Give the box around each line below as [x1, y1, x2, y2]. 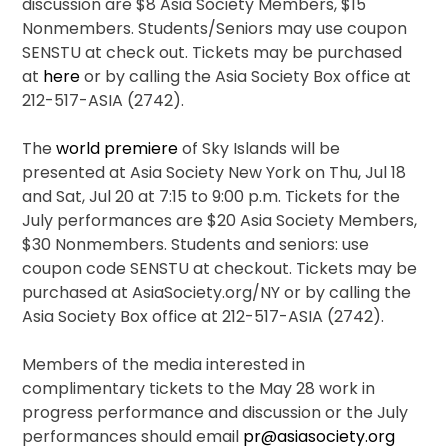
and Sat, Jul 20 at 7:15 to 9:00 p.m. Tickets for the [22, 185, 401, 209]
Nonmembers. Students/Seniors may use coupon [22, 17, 408, 41]
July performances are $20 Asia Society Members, [22, 209, 418, 233]
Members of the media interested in [22, 353, 306, 377]
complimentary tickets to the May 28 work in [22, 377, 376, 401]
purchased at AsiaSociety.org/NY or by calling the [22, 281, 412, 305]
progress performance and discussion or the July [22, 401, 409, 425]
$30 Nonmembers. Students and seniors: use [22, 233, 370, 257]
